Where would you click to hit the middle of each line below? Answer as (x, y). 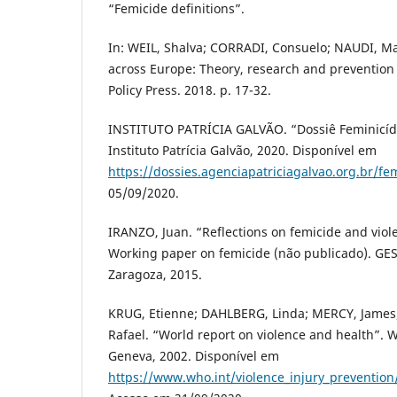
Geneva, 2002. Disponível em (194, 356)
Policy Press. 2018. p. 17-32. (190, 90)
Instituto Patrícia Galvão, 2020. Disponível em (242, 151)
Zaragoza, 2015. (155, 275)
